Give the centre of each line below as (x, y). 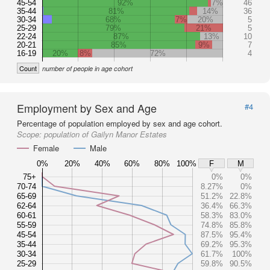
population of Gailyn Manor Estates (105, 134)
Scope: (30, 134)
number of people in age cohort (87, 68)
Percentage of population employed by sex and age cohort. (120, 123)
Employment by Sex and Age (87, 108)
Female (46, 148)
